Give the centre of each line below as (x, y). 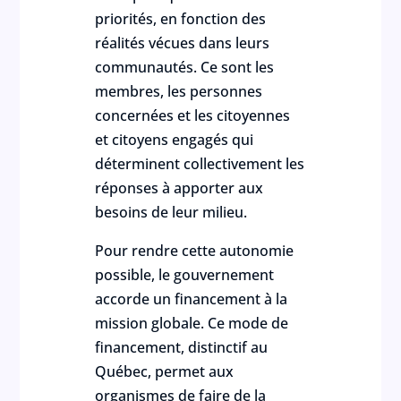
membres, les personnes (179, 91)
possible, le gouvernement (185, 275)
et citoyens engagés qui (175, 140)
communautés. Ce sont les (185, 67)
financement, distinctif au (182, 347)
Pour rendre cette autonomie (195, 251)
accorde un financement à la (192, 299)
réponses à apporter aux (179, 188)
